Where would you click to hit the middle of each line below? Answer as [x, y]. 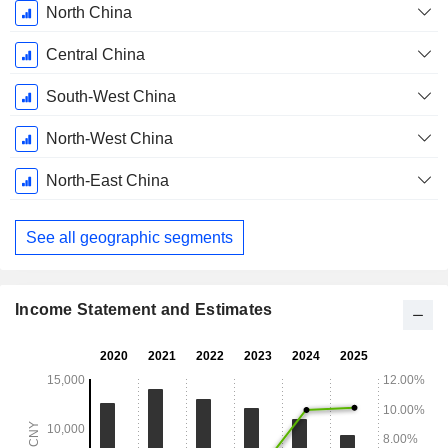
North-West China [109, 139]
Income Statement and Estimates [144, 310]
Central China [95, 55]
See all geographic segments [129, 237]
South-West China [110, 97]
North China [88, 13]
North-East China [107, 181]
